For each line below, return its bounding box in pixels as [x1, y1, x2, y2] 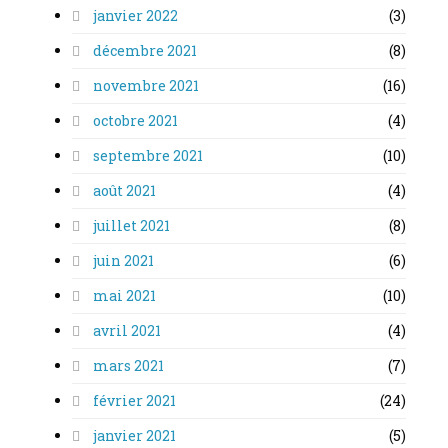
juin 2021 [90, 250, 155, 270]
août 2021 [90, 180, 157, 200]
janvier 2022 [90, 5, 179, 25]
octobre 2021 [90, 110, 179, 130]
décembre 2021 [90, 40, 198, 60]
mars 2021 [90, 355, 165, 375]
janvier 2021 [90, 425, 177, 445]
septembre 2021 [90, 145, 204, 165]
